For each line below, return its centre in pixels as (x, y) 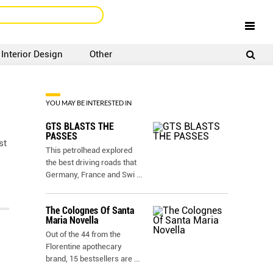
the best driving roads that (91, 162)
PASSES (62, 136)
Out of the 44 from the (83, 234)
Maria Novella (72, 220)
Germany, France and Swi (90, 175)
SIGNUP (162, 57)
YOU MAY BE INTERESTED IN (89, 103)
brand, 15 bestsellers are (90, 259)
